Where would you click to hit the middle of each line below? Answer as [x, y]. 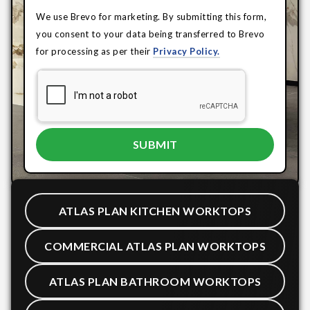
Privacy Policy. [186, 51]
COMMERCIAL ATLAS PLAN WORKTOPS [155, 246]
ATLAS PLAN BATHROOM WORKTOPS [155, 281]
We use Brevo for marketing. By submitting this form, [151, 17]
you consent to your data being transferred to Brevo [151, 34]
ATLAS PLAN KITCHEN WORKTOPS [155, 210]
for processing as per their [94, 51]
